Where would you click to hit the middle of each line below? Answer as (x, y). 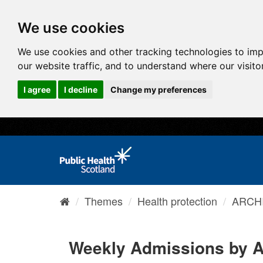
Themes (104, 201)
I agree (37, 89)
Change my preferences (159, 89)
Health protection (177, 201)
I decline (80, 89)
